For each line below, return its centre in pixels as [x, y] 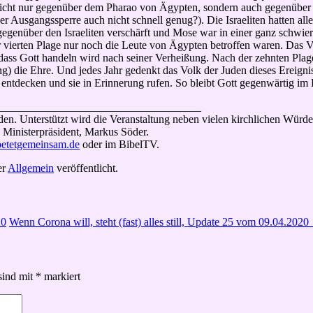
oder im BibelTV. [119, 144]
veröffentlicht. [86, 168]
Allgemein [31, 168]
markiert [61, 276]
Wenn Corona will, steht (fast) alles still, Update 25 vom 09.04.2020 [160, 222]
